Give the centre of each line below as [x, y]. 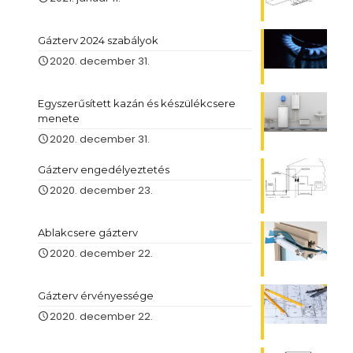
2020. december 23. [101, 191]
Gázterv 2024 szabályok [98, 41]
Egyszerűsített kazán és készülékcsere [137, 104]
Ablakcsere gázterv [88, 233]
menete [59, 119]
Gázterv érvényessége [96, 296]
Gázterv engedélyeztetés [104, 170]
